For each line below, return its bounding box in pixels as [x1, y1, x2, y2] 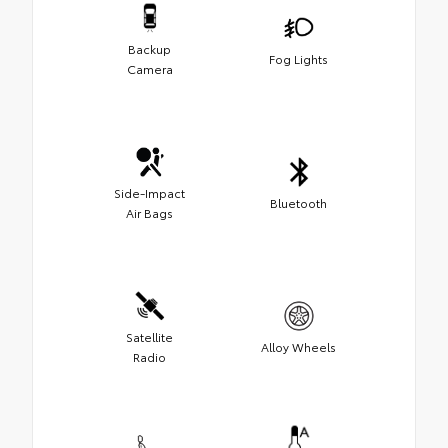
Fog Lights [269, 50, 328, 68]
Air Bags [126, 204, 173, 222]
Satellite [126, 328, 173, 346]
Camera [126, 60, 173, 78]
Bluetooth [270, 194, 327, 212]
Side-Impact [114, 184, 185, 202]
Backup [128, 40, 171, 58]
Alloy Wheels [261, 338, 336, 356]
